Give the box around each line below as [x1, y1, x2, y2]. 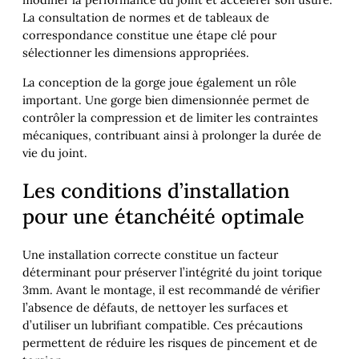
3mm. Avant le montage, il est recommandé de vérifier [22, 282, 320, 298]
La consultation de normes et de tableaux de [22, 10, 269, 26]
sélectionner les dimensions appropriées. [22, 45, 249, 61]
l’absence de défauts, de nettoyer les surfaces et [22, 300, 288, 316]
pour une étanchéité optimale [22, 204, 305, 230]
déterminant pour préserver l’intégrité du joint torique [22, 264, 322, 280]
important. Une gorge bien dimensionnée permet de [22, 91, 309, 107]
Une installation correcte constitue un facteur [22, 247, 278, 263]
